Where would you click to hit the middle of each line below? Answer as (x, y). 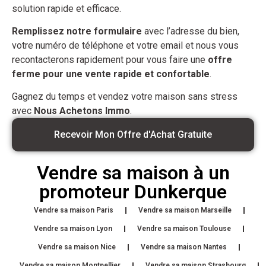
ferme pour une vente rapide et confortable (111, 74)
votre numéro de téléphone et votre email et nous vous (125, 45)
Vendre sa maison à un (133, 172)
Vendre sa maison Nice (77, 247)
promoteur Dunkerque (133, 191)
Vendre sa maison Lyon (73, 228)
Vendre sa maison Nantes (184, 247)
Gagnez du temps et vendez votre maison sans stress (125, 97)
